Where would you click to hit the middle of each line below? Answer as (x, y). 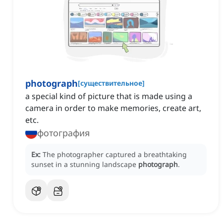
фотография (63, 133)
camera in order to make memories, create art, (113, 108)
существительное (111, 83)
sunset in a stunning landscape (85, 165)
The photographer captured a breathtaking (115, 155)
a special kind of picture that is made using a (109, 96)
